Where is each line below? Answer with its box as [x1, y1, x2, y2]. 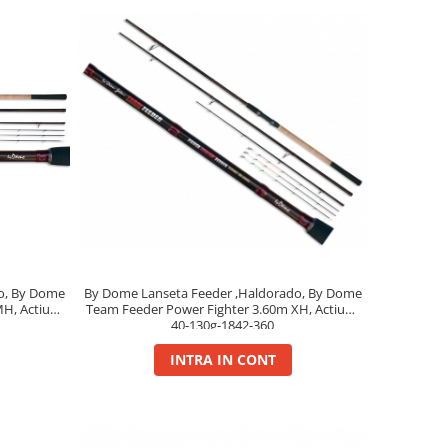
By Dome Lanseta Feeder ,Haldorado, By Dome [83, 284, 362, 303]
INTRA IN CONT [169, 350, 276, 370]
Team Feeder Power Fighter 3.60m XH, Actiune [85, 300, 360, 319]
